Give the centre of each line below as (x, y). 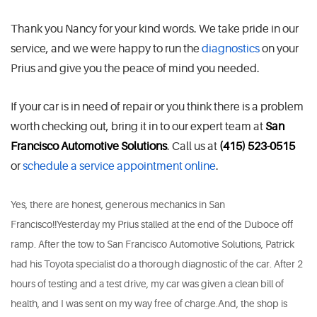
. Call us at (193, 147)
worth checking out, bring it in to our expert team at (138, 127)
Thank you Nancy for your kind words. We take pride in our (155, 29)
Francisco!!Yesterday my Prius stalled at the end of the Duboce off (152, 225)
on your (279, 49)
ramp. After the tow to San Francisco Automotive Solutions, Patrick (152, 244)
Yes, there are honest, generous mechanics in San (118, 205)
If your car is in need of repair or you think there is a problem (157, 107)
